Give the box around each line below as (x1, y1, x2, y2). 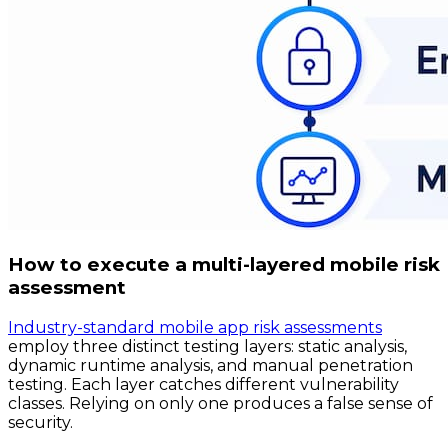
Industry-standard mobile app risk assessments (8, 317, 382, 337)
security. (8, 412, 73, 432)
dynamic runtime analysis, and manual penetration (8, 355, 413, 375)
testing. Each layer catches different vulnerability (8, 374, 399, 394)
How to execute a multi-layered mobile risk (8, 252, 440, 276)
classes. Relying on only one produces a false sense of (8, 393, 433, 413)
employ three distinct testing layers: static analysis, (8, 336, 407, 356)
